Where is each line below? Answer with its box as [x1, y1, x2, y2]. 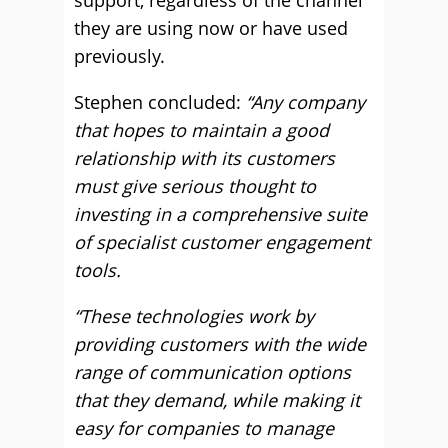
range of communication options [74, 360, 351, 384]
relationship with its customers [74, 146, 335, 170]
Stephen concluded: [74, 90, 246, 114]
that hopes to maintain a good [74, 118, 329, 142]
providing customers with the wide [74, 332, 366, 356]
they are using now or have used [74, 16, 348, 40]
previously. [74, 44, 165, 68]
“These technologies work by [74, 304, 314, 328]
